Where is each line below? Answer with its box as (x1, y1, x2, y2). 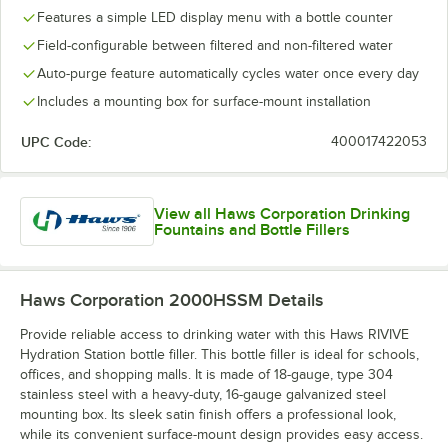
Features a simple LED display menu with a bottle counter (37, 10, 393, 25)
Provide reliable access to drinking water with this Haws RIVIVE (20, 327, 409, 343)
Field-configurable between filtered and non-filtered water (37, 38, 393, 53)
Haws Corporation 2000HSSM (20, 290, 263, 311)
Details (263, 290, 323, 311)
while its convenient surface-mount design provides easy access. (20, 427, 423, 443)
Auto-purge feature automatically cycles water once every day (37, 66, 419, 81)
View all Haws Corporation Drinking (154, 204, 411, 223)
